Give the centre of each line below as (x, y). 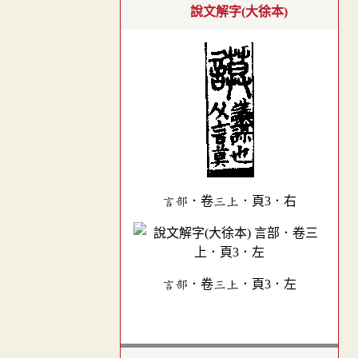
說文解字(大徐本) (239, 11)
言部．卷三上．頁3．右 (229, 202)
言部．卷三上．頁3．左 (229, 285)
